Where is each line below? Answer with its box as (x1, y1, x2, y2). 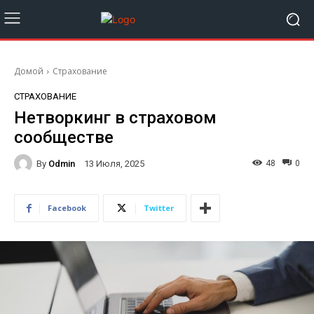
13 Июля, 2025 (84, 158, 144, 170)
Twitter (144, 203, 174, 213)
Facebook (48, 203, 86, 213)
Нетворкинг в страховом (14, 108, 217, 128)
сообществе (14, 128, 114, 147)
